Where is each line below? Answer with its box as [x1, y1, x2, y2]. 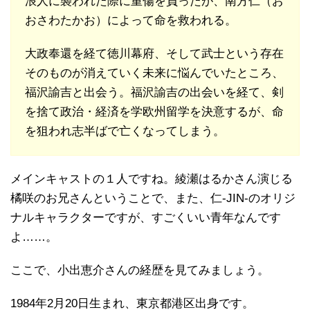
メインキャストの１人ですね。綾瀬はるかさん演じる [10, 172, 293, 185]
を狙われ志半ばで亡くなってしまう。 [25, 124, 225, 138]
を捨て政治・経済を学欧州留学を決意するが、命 [25, 104, 284, 118]
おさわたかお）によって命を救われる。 [25, 13, 237, 27]
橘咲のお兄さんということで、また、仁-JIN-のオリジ [10, 191, 295, 205]
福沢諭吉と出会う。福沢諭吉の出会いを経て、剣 [25, 85, 284, 99]
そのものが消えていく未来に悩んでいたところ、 [25, 66, 284, 80]
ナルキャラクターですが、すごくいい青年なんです [10, 210, 281, 224]
